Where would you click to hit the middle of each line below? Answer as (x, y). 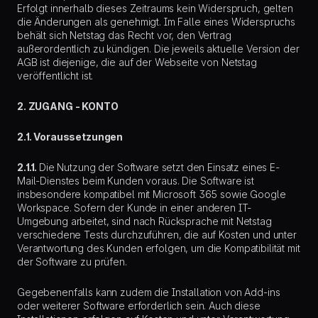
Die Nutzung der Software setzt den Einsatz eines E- (159, 167)
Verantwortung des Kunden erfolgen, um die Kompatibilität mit (159, 248)
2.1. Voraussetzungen (70, 137)
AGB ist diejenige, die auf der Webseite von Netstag (137, 62)
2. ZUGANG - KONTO (68, 106)
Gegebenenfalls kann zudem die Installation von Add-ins (149, 292)
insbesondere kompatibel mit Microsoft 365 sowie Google (152, 194)
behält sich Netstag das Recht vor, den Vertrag (124, 35)
